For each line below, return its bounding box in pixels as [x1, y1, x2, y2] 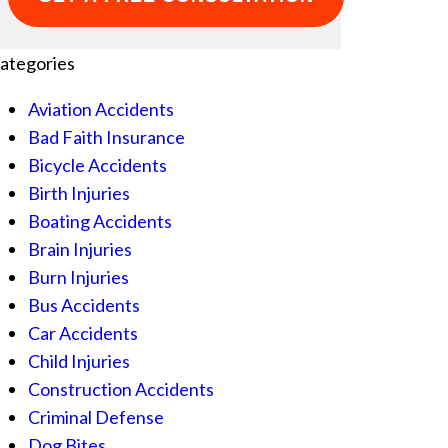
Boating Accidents [28, 210, 173, 232]
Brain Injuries [28, 238, 133, 260]
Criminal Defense [28, 406, 165, 428]
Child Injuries [28, 350, 131, 372]
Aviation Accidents [28, 98, 175, 120]
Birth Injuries [28, 182, 131, 204]
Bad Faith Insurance [28, 126, 186, 148]
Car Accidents [28, 322, 139, 344]
